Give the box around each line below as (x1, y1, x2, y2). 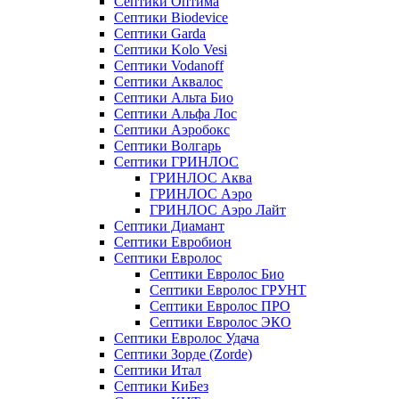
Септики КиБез (114, 379, 208, 395)
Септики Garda (114, 26, 206, 42)
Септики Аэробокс (114, 122, 230, 138)
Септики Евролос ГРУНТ (150, 282, 306, 298)
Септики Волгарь (114, 138, 221, 154)
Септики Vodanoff (114, 58, 224, 74)
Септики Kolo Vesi (114, 42, 227, 58)
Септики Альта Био (114, 90, 233, 106)
